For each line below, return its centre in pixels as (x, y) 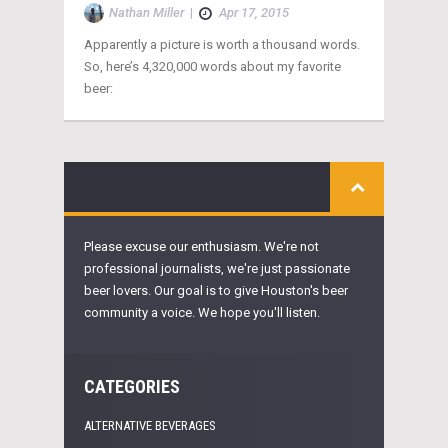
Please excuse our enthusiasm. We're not (201, 246)
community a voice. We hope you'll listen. (202, 312)
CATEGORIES (132, 386)
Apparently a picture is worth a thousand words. (222, 44)
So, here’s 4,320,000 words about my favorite (212, 66)
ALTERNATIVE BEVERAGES (150, 425)
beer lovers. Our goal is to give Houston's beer (216, 290)
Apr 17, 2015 (254, 12)
